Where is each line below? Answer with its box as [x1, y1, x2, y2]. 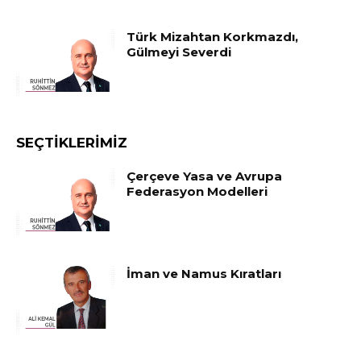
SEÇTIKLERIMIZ [16, 134, 127, 151]
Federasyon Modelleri [127, 183, 268, 199]
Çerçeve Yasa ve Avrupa [127, 168, 283, 184]
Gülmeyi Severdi [127, 44, 232, 60]
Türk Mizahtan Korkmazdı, [127, 29, 299, 45]
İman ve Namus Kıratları [127, 266, 282, 282]
